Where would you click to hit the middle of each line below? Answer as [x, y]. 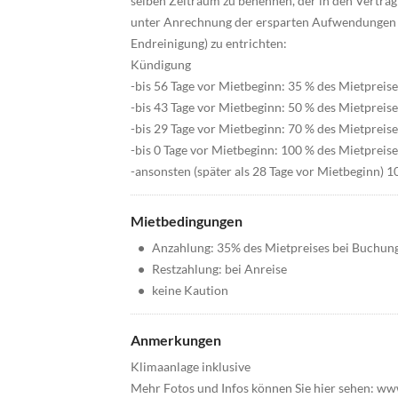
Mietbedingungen [187, 221]
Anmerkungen [176, 340]
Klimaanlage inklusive [191, 367]
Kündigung [161, 65]
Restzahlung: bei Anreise [219, 269]
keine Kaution [190, 291]
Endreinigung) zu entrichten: [209, 44]
